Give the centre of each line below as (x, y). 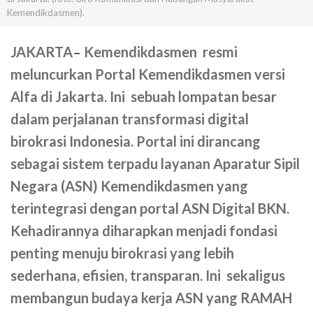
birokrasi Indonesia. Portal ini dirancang (136, 141)
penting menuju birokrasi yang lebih (122, 253)
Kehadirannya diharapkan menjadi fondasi (144, 231)
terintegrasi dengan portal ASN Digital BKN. (150, 209)
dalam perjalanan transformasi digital (130, 119)
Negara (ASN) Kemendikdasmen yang (129, 186)
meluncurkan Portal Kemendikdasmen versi (148, 74)
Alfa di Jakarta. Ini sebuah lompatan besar (144, 97)
